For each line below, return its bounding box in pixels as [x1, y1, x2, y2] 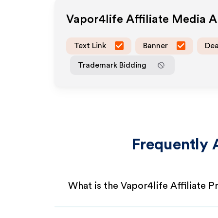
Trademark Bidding [78, 61, 146, 69]
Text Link [74, 41, 106, 50]
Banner [143, 41, 168, 50]
